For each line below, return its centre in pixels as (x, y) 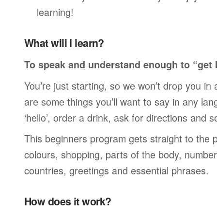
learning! (55, 12)
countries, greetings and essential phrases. (116, 170)
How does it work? (68, 201)
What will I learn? (64, 43)
